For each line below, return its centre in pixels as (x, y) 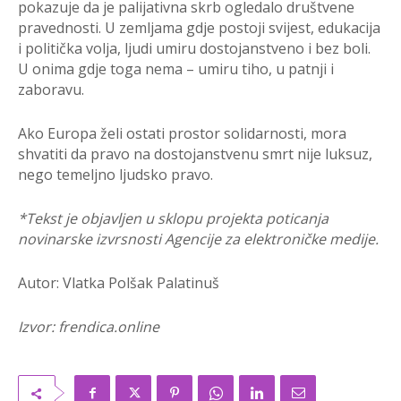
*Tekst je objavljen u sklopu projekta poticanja (173, 219)
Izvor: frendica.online (89, 327)
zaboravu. (51, 90)
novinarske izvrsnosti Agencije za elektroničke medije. (198, 239)
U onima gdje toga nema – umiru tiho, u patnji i (176, 69)
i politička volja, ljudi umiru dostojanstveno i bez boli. (194, 49)
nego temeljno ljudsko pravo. (115, 175)
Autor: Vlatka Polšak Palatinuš (119, 283)
